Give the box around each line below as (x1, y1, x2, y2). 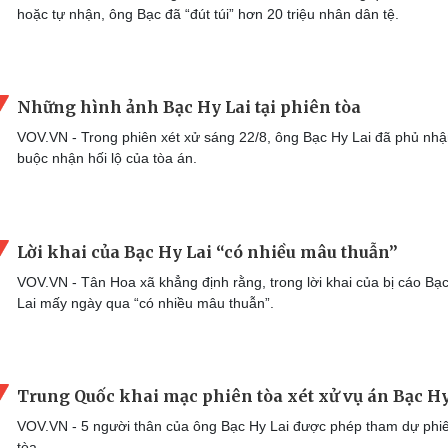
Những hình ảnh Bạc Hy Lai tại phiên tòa (17, 97, 361, 118)
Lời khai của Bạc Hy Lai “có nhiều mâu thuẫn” (17, 241, 398, 262)
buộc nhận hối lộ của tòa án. (17, 150, 197, 167)
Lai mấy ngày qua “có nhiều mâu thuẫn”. (17, 294, 274, 311)
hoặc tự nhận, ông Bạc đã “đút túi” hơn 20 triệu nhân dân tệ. (17, 5, 399, 22)
